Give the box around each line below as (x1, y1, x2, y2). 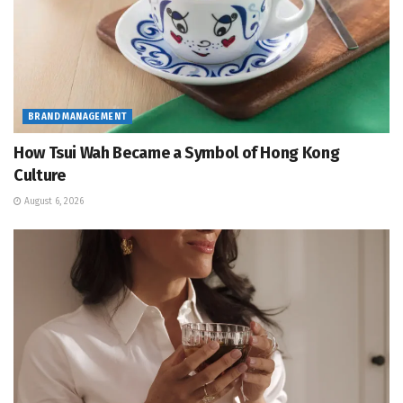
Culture (13, 165, 66, 185)
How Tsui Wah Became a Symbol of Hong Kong (13, 142, 340, 163)
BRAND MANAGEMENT (28, 111, 128, 122)
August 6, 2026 (22, 195, 84, 207)
